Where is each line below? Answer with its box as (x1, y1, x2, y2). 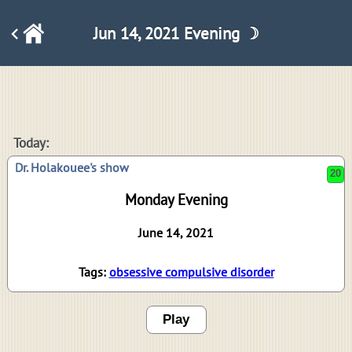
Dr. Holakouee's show (15, 159, 129, 176)
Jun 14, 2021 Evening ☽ (93, 22, 259, 44)
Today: (13, 134, 49, 152)
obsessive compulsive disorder (108, 264, 274, 280)
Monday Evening (124, 190, 228, 210)
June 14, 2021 (138, 225, 214, 241)
